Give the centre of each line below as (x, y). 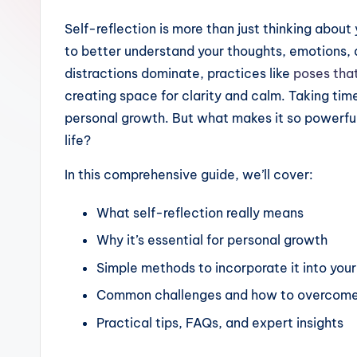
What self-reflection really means (200, 213)
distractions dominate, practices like (179, 73)
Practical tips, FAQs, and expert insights (220, 322)
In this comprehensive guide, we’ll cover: (189, 175)
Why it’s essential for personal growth (212, 240)
